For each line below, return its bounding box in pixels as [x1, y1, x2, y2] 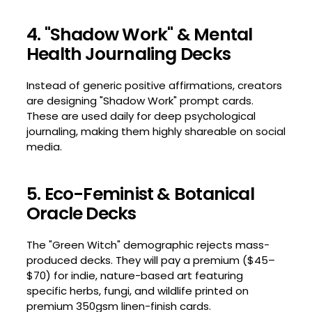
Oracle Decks [26, 201, 136, 226]
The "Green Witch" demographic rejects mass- [26, 237, 270, 252]
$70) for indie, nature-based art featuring [26, 267, 243, 283]
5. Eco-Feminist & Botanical [26, 181, 254, 206]
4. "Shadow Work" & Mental [26, 22, 253, 47]
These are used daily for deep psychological [26, 108, 256, 123]
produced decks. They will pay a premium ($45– [26, 252, 275, 267]
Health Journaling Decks [26, 41, 231, 66]
